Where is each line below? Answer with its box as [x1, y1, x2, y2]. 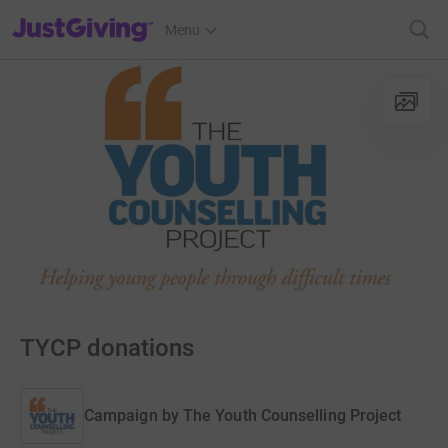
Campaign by [84, 405, 179, 425]
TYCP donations [20, 334, 194, 362]
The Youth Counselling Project [182, 405, 402, 425]
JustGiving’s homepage [11, 9, 156, 25]
